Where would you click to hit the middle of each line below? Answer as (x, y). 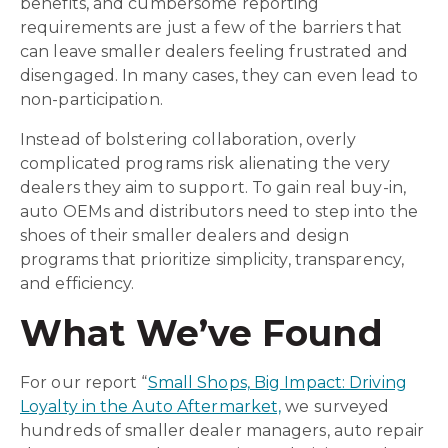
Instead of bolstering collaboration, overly (188, 139)
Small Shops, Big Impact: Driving (277, 382)
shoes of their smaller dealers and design (185, 235)
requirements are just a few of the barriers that (211, 27)
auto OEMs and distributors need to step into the (219, 211)
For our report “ (84, 382)
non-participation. (91, 99)
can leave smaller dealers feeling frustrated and (214, 51)
